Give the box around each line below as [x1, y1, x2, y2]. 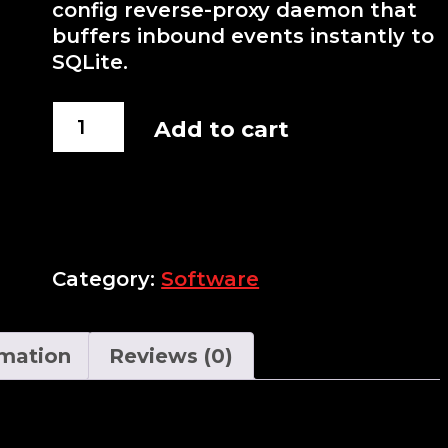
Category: [52, 267, 162, 291]
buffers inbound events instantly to [52, 24, 435, 48]
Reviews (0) [109, 344, 233, 368]
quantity [52, 154, 144, 178]
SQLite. [52, 50, 129, 74]
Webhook [52, 102, 155, 126]
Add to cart [153, 116, 289, 143]
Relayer [52, 128, 134, 152]
